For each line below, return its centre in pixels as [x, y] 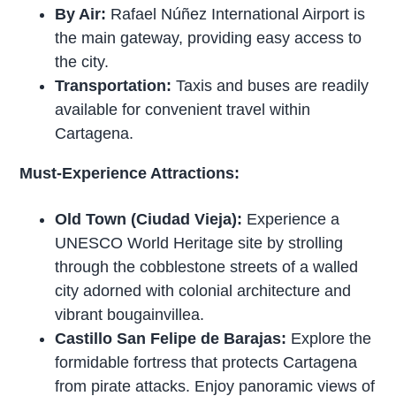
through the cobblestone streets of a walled [207, 267]
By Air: [81, 14]
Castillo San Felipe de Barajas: [173, 338]
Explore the [331, 338]
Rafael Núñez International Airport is [236, 14]
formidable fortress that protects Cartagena [206, 362]
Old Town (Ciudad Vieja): [151, 219]
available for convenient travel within [183, 109]
